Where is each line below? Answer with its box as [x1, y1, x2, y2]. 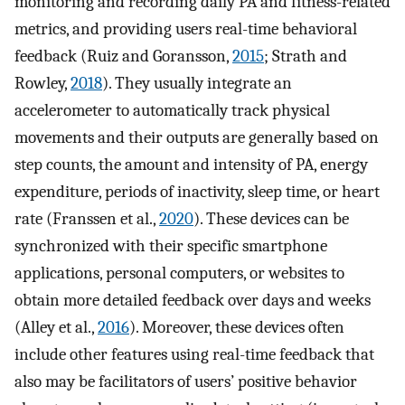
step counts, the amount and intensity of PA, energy [14, 154, 368, 174]
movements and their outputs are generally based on [14, 127, 379, 147]
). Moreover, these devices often [129, 316, 344, 337]
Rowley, [14, 72, 71, 93]
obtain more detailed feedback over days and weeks [14, 289, 371, 310]
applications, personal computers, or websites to [14, 262, 344, 283]
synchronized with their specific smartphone [14, 235, 327, 256]
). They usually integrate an [102, 72, 292, 93]
